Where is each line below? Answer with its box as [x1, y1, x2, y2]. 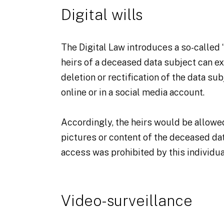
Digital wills [61, 5, 142, 23]
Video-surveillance [61, 191, 192, 209]
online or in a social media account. [61, 87, 204, 97]
